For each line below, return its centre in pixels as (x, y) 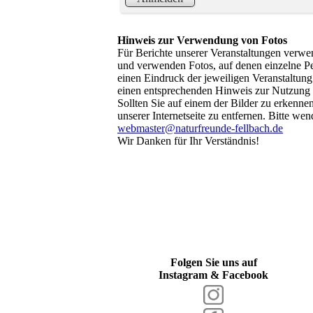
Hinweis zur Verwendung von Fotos (202, 41)
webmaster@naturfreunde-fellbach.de (200, 129)
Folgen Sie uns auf (213, 263)
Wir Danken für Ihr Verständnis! (188, 141)
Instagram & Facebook (213, 275)
